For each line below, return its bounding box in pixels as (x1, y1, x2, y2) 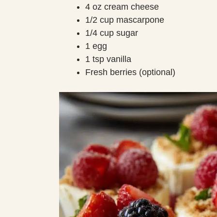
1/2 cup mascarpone (85, 15, 164, 25)
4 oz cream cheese (85, 1, 159, 12)
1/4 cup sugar (85, 28, 138, 38)
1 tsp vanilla (85, 54, 131, 64)
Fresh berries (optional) (85, 67, 175, 77)
